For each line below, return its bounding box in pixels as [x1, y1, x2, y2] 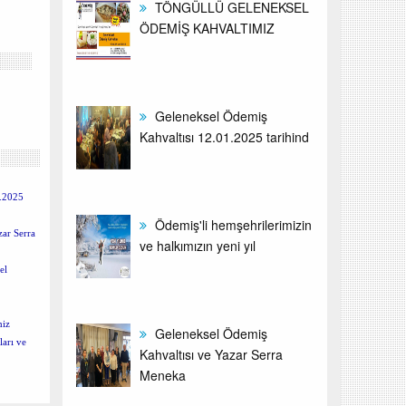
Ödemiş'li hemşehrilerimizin [150, 216, 312, 234]
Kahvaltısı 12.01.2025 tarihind [139, 128, 309, 146]
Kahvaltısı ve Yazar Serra [139, 345, 283, 363]
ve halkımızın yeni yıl [139, 237, 256, 255]
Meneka [139, 366, 186, 384]
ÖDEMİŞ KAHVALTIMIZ [139, 19, 275, 37]
